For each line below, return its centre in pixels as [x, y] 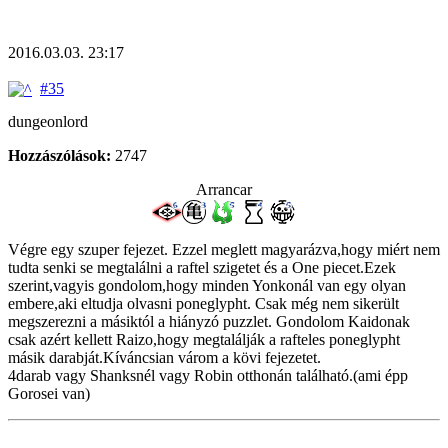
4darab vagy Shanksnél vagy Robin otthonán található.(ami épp [208, 376]
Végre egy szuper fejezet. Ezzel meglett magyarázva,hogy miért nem [224, 250]
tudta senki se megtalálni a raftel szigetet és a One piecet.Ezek [202, 268]
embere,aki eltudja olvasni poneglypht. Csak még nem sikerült [203, 304]
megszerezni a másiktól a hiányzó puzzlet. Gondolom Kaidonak [209, 322]
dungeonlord [48, 122]
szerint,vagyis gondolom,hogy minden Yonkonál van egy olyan [207, 286]
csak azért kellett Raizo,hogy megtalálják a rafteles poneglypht [204, 340]
